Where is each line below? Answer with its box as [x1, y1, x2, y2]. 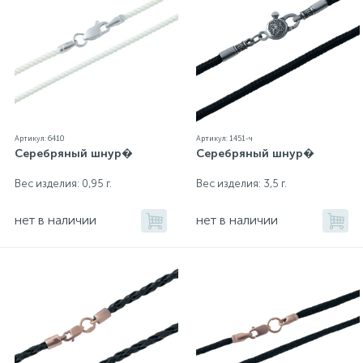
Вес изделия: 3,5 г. [196, 177, 287, 190]
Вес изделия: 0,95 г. [15, 177, 112, 190]
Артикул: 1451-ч [196, 135, 253, 143]
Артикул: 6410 [15, 135, 64, 143]
